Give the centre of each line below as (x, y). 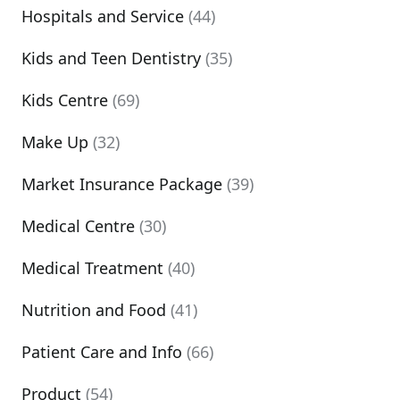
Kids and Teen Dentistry (111, 58)
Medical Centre (78, 226)
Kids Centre (65, 100)
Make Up (55, 142)
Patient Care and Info (102, 352)
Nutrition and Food (94, 310)
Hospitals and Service (103, 16)
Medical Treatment (92, 268)
